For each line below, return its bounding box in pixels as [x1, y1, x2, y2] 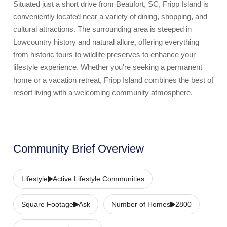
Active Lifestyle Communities [53, 175, 144, 183]
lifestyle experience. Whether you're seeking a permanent [13, 63, 202, 71]
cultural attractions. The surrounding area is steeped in [13, 25, 192, 33]
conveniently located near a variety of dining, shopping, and [13, 12, 207, 21]
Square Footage [21, 200, 73, 208]
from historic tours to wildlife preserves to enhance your [13, 50, 196, 59]
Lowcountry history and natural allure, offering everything [13, 37, 199, 46]
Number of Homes [111, 200, 170, 208]
